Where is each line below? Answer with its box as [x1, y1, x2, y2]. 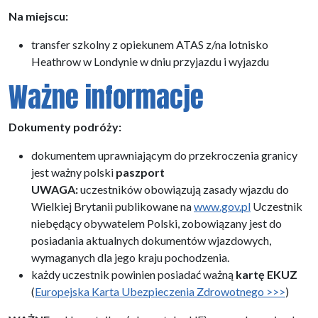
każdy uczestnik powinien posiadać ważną [31, 267, 236, 281]
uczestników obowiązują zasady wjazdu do [78, 182, 289, 196]
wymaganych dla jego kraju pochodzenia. [31, 250, 229, 264]
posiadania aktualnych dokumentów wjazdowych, [31, 233, 271, 247]
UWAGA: [31, 182, 78, 196]
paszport [114, 165, 165, 179]
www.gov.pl [194, 199, 251, 213]
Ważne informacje [9, 76, 204, 118]
